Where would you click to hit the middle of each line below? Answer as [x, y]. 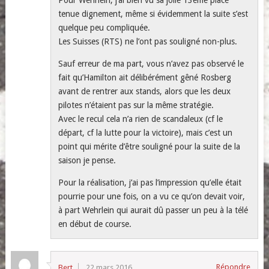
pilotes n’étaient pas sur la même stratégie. [136, 105]
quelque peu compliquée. [104, 27]
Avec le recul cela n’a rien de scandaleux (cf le [141, 119]
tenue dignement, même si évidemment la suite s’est [153, 14]
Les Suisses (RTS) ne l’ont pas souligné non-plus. [148, 41]
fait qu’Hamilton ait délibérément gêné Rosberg [145, 77]
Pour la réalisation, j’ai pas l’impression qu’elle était [150, 182]
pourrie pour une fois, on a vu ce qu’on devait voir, [152, 196]
